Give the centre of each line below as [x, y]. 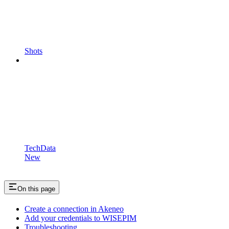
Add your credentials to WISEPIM [81, 218]
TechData [40, 148]
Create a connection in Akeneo [74, 209]
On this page [36, 189]
